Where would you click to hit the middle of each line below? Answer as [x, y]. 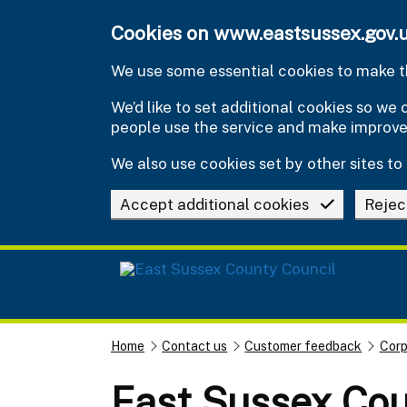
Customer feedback [303, 346]
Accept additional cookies [214, 204]
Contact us [195, 346]
